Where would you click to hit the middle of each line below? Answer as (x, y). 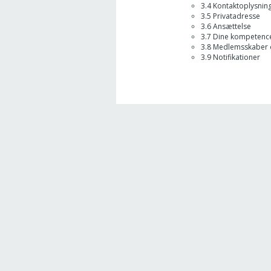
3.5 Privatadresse (230, 16)
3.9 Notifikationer (230, 57)
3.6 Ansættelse (226, 26)
